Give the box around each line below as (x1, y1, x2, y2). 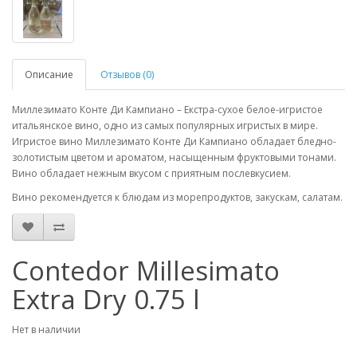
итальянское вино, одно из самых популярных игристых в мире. (12, 119, 318, 132)
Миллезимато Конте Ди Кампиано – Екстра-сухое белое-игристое (12, 103, 323, 116)
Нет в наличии (12, 323, 80, 336)
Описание (25, 68, 73, 81)
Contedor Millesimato (12, 253, 280, 288)
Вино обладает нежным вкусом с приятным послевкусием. (12, 167, 291, 180)
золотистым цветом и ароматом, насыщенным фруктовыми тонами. (12, 151, 336, 164)
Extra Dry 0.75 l (12, 281, 200, 317)
